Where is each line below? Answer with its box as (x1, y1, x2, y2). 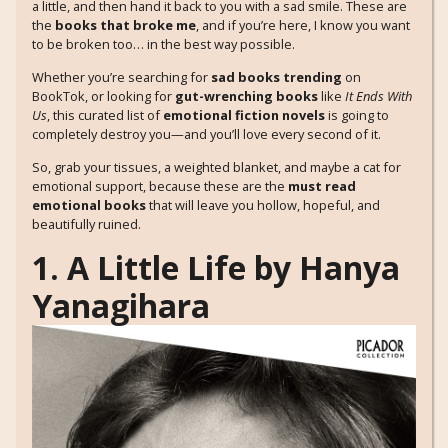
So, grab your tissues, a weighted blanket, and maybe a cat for (32, 158, 401, 177)
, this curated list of (47, 106, 163, 125)
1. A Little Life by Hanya (32, 245, 400, 289)
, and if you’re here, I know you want (196, 15, 410, 34)
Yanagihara (32, 283, 210, 327)
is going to (325, 106, 389, 125)
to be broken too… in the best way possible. (32, 34, 295, 53)
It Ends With (345, 87, 412, 106)
